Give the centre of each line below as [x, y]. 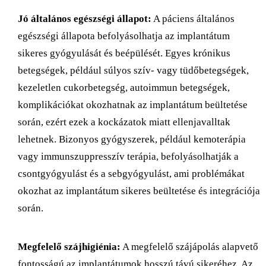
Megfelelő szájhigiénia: [69, 246]
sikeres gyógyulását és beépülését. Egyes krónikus [124, 53]
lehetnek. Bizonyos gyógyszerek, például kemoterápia [132, 139]
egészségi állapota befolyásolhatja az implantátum [124, 36]
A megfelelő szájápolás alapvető [189, 246]
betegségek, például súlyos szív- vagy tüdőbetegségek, [133, 70]
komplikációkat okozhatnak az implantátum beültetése [133, 104]
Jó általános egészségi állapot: [85, 18]
